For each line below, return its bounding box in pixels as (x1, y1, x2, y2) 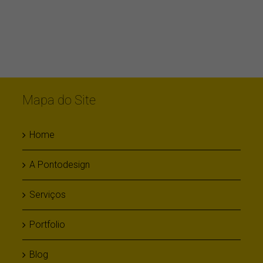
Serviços (29, 195, 66, 207)
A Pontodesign (29, 165, 90, 177)
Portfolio (29, 225, 65, 237)
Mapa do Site (22, 98, 96, 114)
